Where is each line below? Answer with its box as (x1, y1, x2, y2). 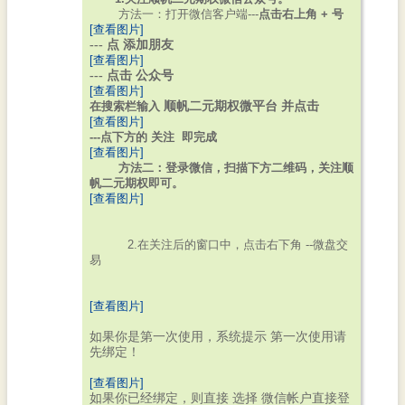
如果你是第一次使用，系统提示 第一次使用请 (89, 330, 346, 344)
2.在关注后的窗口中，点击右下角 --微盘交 (99, 238, 348, 251)
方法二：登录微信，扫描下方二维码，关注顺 (100, 161, 353, 174)
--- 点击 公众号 (89, 69, 174, 82)
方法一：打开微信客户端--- (89, 7, 259, 21)
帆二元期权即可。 (89, 176, 184, 190)
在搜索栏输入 (89, 99, 164, 113)
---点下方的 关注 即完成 (89, 130, 217, 144)
